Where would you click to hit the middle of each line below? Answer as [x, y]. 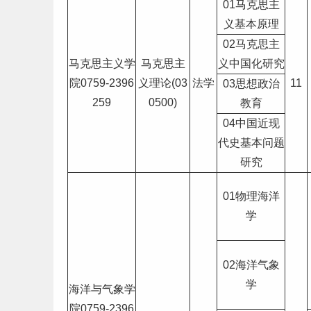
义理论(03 [163, 83]
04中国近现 [251, 123]
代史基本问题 [251, 143]
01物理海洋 [251, 196]
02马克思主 [251, 44]
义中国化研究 [251, 64]
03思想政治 [251, 84]
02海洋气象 [251, 265]
